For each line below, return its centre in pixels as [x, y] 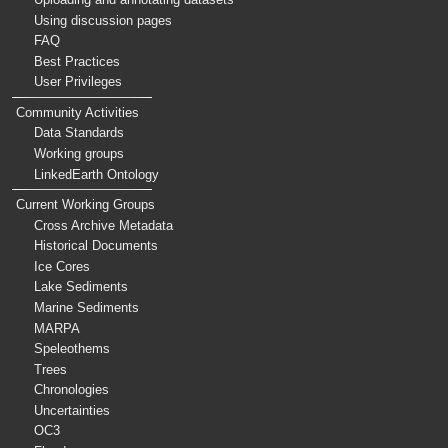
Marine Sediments [87, 307]
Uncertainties [72, 410]
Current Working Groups [85, 204]
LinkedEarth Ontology [97, 174]
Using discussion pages [103, 20]
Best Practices [77, 61]
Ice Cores [62, 266]
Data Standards [79, 133]
